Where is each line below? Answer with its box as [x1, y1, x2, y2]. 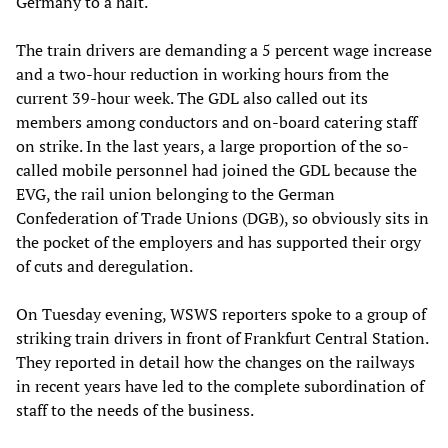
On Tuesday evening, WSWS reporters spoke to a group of [16, 302, 426, 325]
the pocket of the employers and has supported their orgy [16, 230, 421, 253]
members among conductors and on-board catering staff [16, 110, 417, 133]
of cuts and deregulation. [16, 254, 193, 277]
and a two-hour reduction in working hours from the [16, 62, 389, 85]
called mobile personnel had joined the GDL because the [16, 158, 417, 181]
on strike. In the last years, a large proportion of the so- [16, 134, 409, 157]
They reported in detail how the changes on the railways [16, 350, 415, 373]
